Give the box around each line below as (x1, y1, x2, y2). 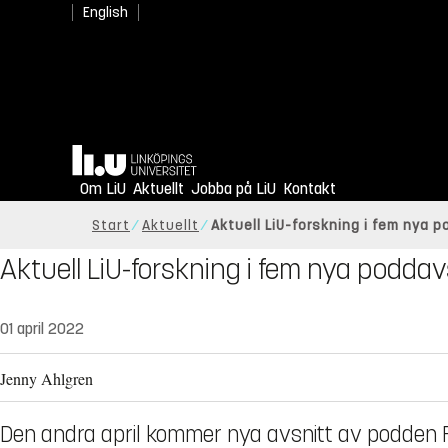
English (83, 4, 128, 21)
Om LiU (80, 179, 126, 199)
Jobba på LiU (191, 179, 276, 199)
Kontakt (283, 179, 336, 199)
